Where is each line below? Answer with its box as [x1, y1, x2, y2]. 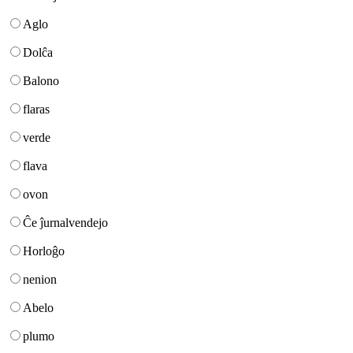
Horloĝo [23, 243, 65, 258]
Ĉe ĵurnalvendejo [23, 215, 108, 229]
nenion [23, 272, 57, 286]
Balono [23, 73, 59, 87]
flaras [23, 102, 50, 116]
